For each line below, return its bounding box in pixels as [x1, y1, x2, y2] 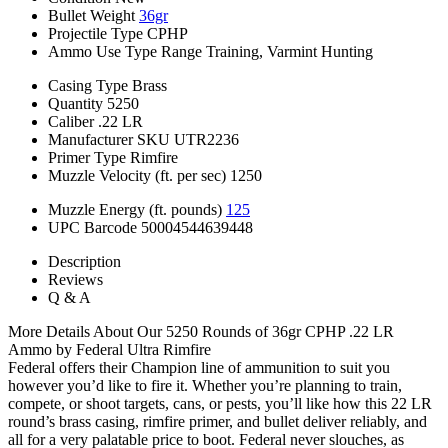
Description [48, 252, 121, 270]
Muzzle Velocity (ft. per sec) [48, 166, 226, 184]
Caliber [48, 112, 94, 130]
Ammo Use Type [48, 42, 157, 60]
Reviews [48, 270, 103, 288]
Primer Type [48, 148, 126, 166]
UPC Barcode [48, 218, 137, 236]
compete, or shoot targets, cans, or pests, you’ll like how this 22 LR [8, 394, 432, 412]
